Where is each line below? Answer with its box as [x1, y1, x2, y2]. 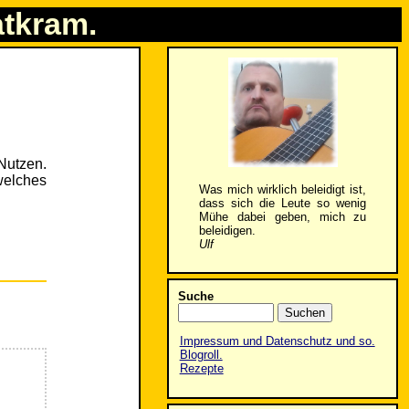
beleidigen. [198, 223, 256, 237]
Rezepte [179, 362, 224, 376]
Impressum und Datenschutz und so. [179, 334, 375, 349]
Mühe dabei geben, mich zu [198, 209, 367, 224]
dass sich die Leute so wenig [198, 195, 367, 210]
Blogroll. [179, 348, 223, 362]
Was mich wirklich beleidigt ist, [198, 182, 367, 196]
